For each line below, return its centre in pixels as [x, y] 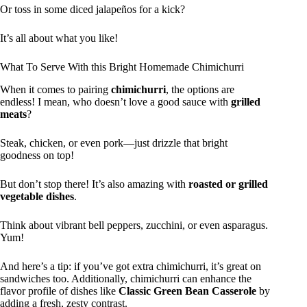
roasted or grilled [228, 184]
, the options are [200, 89]
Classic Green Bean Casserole [187, 291]
